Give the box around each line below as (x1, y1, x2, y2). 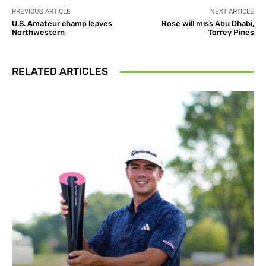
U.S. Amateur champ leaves (12, 19, 112, 28)
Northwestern (12, 28, 65, 37)
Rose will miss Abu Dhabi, (161, 19, 254, 28)
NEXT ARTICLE (210, 8, 254, 16)
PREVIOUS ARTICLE (12, 8, 71, 16)
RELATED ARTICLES (12, 65, 108, 78)
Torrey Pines (207, 28, 254, 37)
